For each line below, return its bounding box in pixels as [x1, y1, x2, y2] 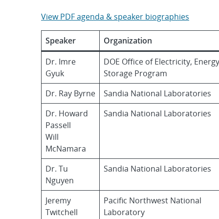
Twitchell [45, 207, 78, 218]
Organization [104, 35, 152, 46]
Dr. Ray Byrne [45, 88, 95, 99]
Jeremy [45, 195, 71, 206]
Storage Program [104, 68, 167, 79]
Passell [45, 120, 71, 131]
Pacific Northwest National [104, 195, 201, 206]
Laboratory [104, 207, 145, 218]
